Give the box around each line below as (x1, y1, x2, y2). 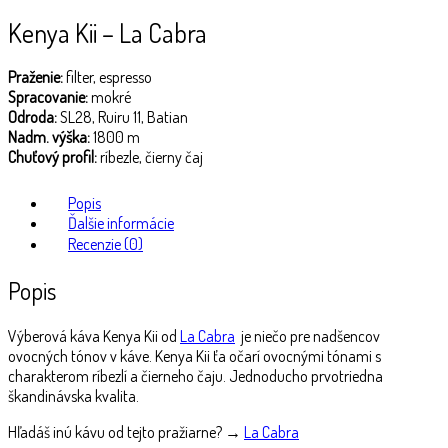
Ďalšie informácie (68, 212, 174, 233)
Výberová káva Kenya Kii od (8, 325, 180, 346)
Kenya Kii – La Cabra (8, 16, 207, 50)
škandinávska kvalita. (8, 385, 139, 406)
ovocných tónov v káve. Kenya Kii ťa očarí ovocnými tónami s (8, 345, 381, 366)
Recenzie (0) (68, 233, 143, 254)
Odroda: (8, 106, 60, 127)
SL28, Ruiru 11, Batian (60, 106, 188, 127)
